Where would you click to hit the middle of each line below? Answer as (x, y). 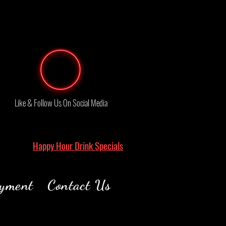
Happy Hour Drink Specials (78, 145)
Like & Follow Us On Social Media (61, 103)
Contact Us (79, 185)
